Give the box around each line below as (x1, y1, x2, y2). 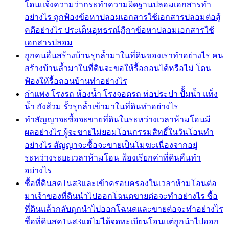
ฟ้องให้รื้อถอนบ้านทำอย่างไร (25, 76, 127, 85)
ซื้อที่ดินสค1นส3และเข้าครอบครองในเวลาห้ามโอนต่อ (25, 178, 217, 188)
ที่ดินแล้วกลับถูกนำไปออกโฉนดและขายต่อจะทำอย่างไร (25, 204, 223, 213)
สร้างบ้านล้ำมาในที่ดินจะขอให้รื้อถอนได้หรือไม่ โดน (25, 63, 211, 73)
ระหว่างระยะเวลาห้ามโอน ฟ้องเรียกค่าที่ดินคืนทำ (25, 153, 201, 162)
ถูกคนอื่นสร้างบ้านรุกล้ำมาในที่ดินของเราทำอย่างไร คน (25, 51, 223, 60)
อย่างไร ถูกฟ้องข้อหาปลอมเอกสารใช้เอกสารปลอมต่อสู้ (25, 12, 221, 21)
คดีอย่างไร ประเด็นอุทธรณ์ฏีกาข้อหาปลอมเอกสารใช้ (25, 25, 214, 34)
